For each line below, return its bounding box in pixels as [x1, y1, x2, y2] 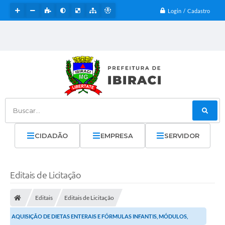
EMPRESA [100, 132, 133, 140]
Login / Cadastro [168, 7, 210, 14]
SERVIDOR [164, 132, 199, 140]
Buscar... [5, 106, 35, 115]
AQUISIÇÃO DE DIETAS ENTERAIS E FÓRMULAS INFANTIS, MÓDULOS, [12, 213, 188, 220]
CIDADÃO [35, 132, 68, 140]
